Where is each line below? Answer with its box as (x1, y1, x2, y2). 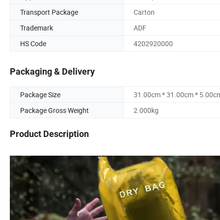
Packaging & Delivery (10, 66, 95, 77)
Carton (134, 7, 155, 17)
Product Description (10, 129, 89, 139)
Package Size (20, 90, 60, 100)
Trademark (20, 23, 53, 32)
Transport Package (20, 7, 78, 17)
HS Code (20, 38, 46, 48)
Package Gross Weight (20, 106, 89, 115)
